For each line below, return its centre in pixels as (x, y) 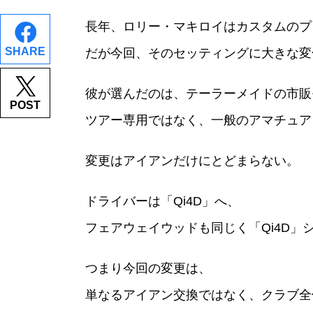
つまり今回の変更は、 (148, 268)
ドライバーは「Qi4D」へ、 (162, 201)
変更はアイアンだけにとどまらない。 (192, 161)
